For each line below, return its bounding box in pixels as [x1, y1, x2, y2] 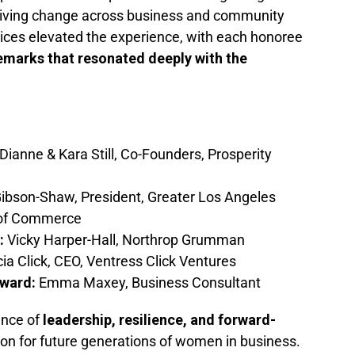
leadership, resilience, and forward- [43, 311, 276, 329]
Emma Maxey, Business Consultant [36, 274, 261, 292]
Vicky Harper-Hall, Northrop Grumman [4, 231, 245, 249]
